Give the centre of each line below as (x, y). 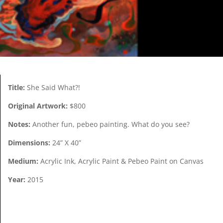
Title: (17, 87)
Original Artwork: (38, 106)
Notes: (19, 124)
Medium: (23, 161)
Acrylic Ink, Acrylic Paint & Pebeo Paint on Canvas (121, 161)
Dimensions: (29, 142)
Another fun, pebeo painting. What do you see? (110, 124)
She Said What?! (53, 87)
